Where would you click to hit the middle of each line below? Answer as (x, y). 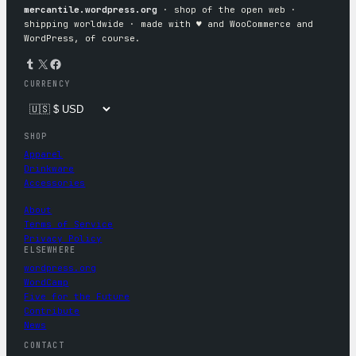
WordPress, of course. (83, 38)
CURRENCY (47, 83)
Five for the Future (77, 297)
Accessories (55, 183)
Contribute (52, 311)
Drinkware (49, 169)
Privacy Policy (63, 239)
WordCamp (46, 282)
